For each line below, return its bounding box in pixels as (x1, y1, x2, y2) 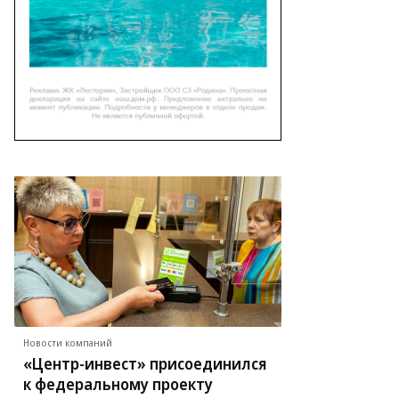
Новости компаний (23, 336, 112, 349)
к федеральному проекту (23, 373, 213, 395)
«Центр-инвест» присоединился (23, 353, 267, 374)
